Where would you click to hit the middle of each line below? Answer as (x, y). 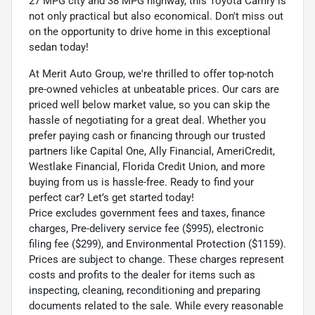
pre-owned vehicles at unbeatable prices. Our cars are (154, 89)
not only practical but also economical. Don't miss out (156, 16)
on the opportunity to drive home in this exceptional (150, 31)
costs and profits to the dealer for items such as (142, 275)
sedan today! (59, 47)
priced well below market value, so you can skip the (149, 104)
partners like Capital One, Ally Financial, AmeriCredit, (152, 151)
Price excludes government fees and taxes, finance (147, 213)
